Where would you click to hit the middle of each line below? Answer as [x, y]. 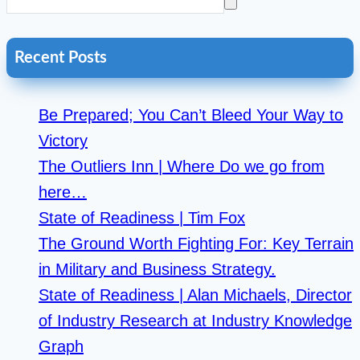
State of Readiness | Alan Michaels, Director [195, 295]
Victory [63, 141]
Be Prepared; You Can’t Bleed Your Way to [191, 115]
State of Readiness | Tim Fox [142, 218]
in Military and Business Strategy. [157, 270]
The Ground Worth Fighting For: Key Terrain [196, 244]
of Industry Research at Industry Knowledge [195, 321]
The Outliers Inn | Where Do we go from [182, 167]
